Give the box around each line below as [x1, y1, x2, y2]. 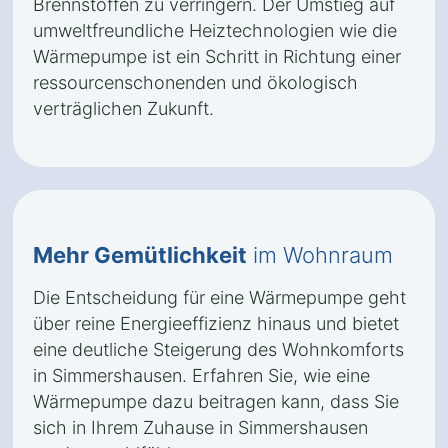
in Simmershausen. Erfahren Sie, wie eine [33, 365, 370, 386]
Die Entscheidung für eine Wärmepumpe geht [33, 287, 406, 308]
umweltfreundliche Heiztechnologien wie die [33, 20, 397, 41]
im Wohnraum [247, 242, 393, 268]
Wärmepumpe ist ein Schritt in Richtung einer [33, 46, 401, 67]
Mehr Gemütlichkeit [33, 242, 247, 268]
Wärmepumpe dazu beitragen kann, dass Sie [33, 391, 399, 412]
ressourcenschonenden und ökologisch [33, 72, 358, 93]
